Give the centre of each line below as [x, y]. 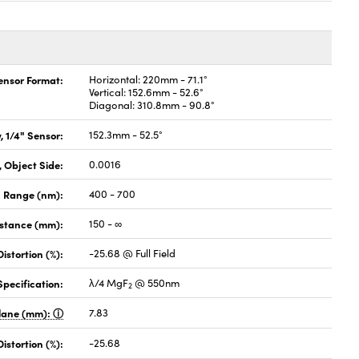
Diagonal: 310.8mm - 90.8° [152, 105]
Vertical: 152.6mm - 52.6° [147, 92]
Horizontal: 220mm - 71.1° [149, 79]
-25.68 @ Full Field [133, 253]
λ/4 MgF [109, 283]
